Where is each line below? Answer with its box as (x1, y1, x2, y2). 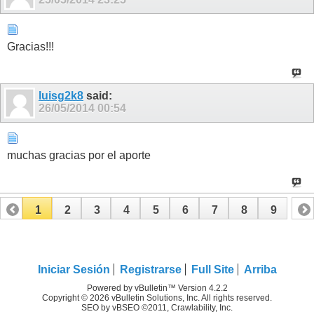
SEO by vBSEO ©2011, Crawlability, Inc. (81, 302, 233, 313)
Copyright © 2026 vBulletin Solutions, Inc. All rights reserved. (42, 292, 272, 303)
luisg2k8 (39, 90, 83, 102)
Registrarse (119, 263, 182, 275)
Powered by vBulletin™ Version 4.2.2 (86, 282, 228, 293)
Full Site (191, 263, 234, 275)
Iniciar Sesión (37, 263, 110, 275)
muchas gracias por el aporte (7, 149, 151, 162)
